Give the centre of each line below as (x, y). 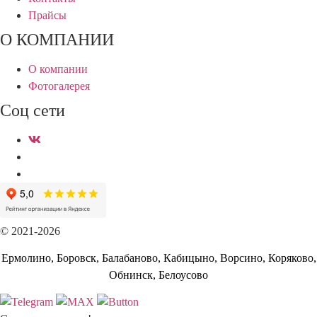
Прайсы (47, 15)
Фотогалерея (59, 86)
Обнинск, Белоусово (158, 275)
